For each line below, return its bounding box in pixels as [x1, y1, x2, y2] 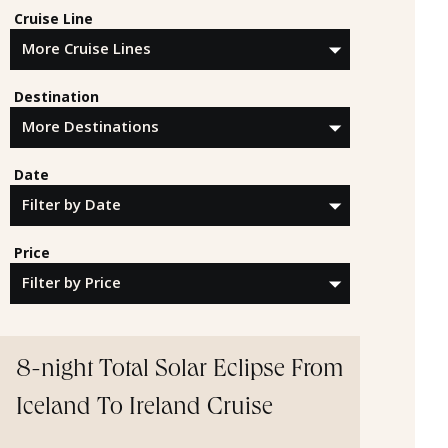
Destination [14, 86, 99, 106]
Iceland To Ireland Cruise [16, 395, 273, 422]
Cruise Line [14, 8, 93, 28]
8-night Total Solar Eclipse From [16, 357, 344, 384]
